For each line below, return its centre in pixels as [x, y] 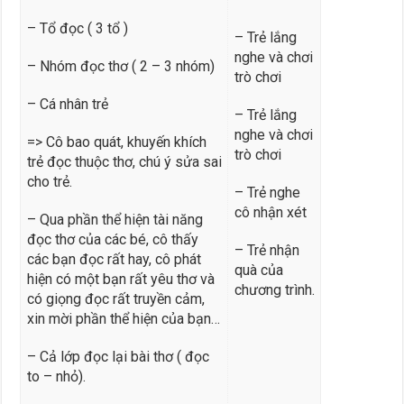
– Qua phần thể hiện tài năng [115, 219]
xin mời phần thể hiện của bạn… [123, 318]
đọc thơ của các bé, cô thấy [112, 239]
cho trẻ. [49, 181]
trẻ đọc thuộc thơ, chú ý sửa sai [124, 161]
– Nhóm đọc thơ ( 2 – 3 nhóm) [120, 66]
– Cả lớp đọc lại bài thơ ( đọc [118, 356]
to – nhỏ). [56, 376]
